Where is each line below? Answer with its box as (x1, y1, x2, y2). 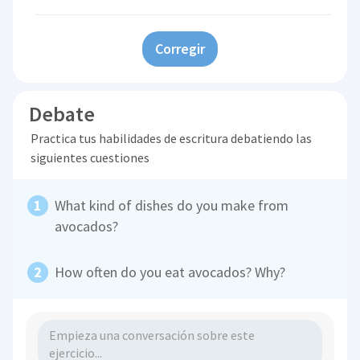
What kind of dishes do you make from (55, 196, 289, 215)
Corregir (155, 39, 205, 59)
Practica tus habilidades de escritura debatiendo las (30, 130, 312, 147)
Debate (29, 100, 96, 128)
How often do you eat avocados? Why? (55, 263, 286, 282)
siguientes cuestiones (30, 149, 149, 166)
